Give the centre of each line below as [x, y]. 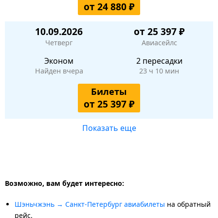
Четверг [59, 42]
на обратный [188, 204]
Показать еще [109, 128]
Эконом [59, 61]
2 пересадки [159, 61]
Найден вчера [59, 71]
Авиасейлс [159, 42]
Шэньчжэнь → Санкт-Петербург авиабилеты [90, 204]
